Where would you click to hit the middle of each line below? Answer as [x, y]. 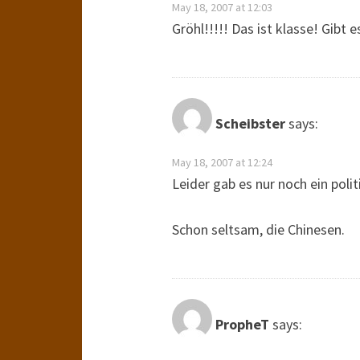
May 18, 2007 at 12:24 [222, 162]
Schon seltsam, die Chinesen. [258, 229]
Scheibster [250, 124]
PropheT [242, 325]
